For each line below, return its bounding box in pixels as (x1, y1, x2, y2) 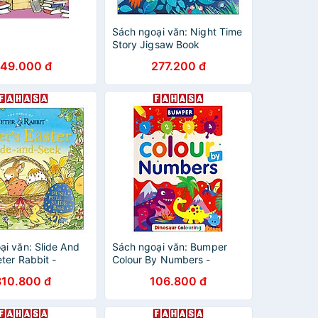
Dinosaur (111, 266, 153, 278)
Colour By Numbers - (111, 253, 211, 265)
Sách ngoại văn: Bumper (111, 241, 227, 253)
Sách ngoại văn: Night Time (111, 26, 243, 38)
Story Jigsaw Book (111, 38, 200, 50)
